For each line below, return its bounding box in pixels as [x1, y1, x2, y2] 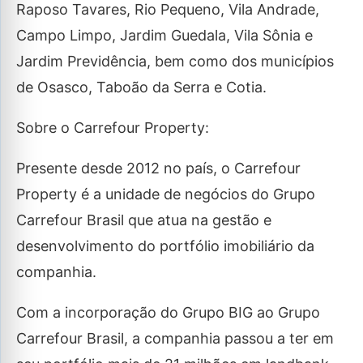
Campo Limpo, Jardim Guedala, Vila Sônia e [16, 27, 313, 44]
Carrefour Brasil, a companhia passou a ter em [16, 330, 334, 347]
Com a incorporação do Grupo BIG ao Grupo [16, 304, 320, 321]
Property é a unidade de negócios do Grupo [16, 186, 315, 203]
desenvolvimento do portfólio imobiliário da [16, 237, 314, 254]
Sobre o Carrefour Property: [16, 119, 209, 136]
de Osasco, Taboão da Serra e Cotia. [16, 79, 267, 96]
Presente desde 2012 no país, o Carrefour [16, 160, 301, 177]
